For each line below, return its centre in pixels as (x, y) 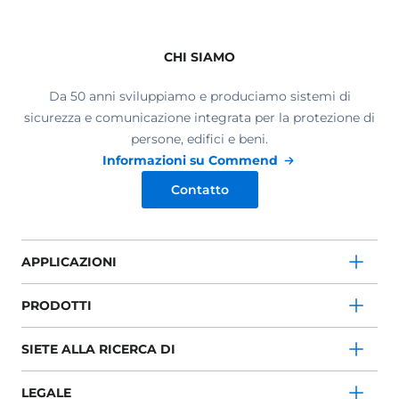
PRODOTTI (57, 305)
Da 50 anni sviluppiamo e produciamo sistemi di (199, 96)
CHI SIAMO (199, 57)
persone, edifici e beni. (199, 139)
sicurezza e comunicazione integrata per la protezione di (199, 118)
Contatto (199, 190)
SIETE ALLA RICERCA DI (98, 349)
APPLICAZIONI (69, 262)
